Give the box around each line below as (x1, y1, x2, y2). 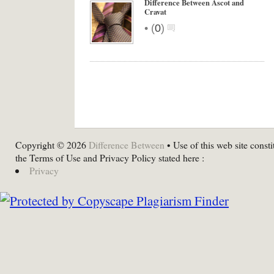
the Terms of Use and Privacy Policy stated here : (15, 151, 204, 164)
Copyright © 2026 (15, 138, 89, 151)
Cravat (144, 6, 166, 17)
